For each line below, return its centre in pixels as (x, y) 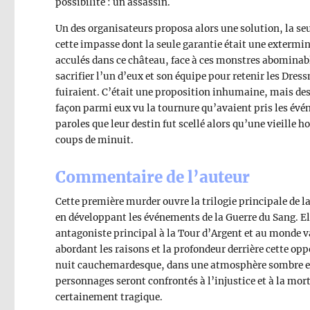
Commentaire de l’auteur (153, 177)
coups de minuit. (95, 140)
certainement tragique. (109, 298)
